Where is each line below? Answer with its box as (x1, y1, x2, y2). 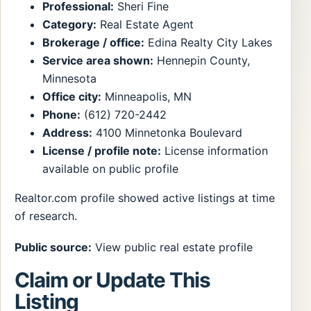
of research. (15, 209, 77, 224)
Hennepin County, (153, 53, 250, 68)
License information (161, 144, 268, 158)
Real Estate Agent (96, 17, 194, 32)
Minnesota (42, 72, 96, 86)
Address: (42, 126, 92, 140)
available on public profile (42, 162, 178, 176)
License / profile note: (42, 144, 161, 158)
